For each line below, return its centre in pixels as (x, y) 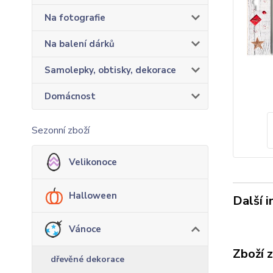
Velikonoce (93, 162)
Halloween (93, 196)
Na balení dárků (80, 44)
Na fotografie (75, 18)
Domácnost (70, 96)
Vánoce (85, 229)
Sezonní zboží (61, 130)
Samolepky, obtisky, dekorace (110, 70)
